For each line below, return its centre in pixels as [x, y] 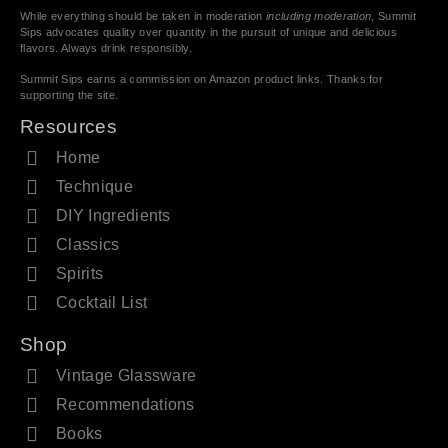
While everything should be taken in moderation [143, 16]
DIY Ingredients [113, 215]
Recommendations [125, 404]
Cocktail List [102, 302]
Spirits [80, 273]
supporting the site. [69, 94]
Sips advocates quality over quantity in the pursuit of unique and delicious [209, 32]
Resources [68, 126]
